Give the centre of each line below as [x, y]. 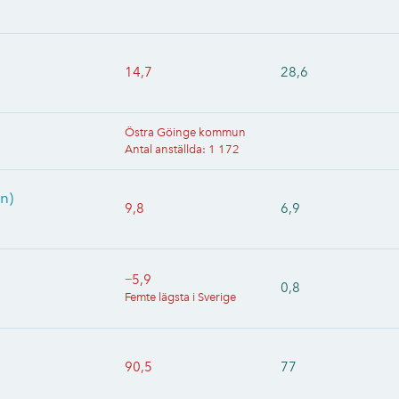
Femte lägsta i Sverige [180, 297]
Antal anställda [163, 149]
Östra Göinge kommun [185, 132]
